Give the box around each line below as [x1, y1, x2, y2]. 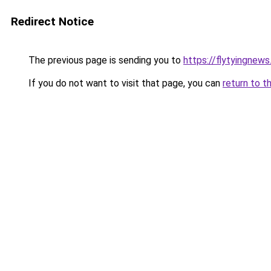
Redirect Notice [11, 15, 94, 28]
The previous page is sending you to [26, 54, 183, 66]
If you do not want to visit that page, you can [26, 77, 223, 89]
